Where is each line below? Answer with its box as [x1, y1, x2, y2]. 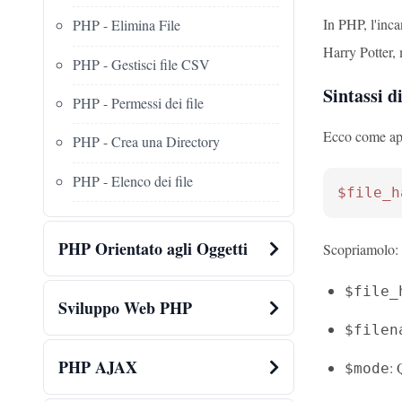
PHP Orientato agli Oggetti [58, 237, 248, 261]
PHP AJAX [58, 355, 137, 380]
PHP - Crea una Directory [73, 132, 220, 152]
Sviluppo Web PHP [58, 296, 192, 320]
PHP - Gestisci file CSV [73, 54, 210, 74]
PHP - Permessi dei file [73, 92, 204, 112]
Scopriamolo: [323, 240, 398, 258]
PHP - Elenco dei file [73, 170, 193, 190]
